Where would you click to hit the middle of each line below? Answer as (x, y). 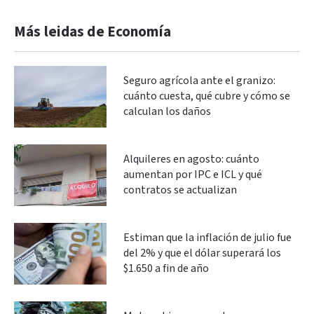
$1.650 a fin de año (166, 268)
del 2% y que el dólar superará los (202, 253)
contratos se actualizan (180, 190)
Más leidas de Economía (93, 32)
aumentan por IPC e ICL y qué (193, 175)
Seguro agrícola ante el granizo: (199, 81)
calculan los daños (167, 111)
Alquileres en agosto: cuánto (191, 159)
